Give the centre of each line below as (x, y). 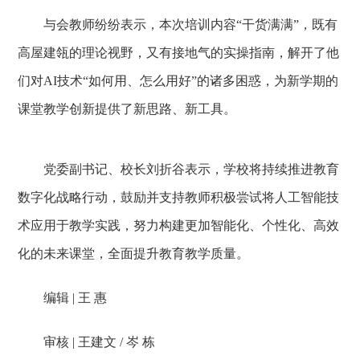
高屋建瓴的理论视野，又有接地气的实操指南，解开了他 (179, 53)
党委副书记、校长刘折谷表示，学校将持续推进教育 (179, 169)
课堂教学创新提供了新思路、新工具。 (127, 109)
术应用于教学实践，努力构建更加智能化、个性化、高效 (179, 225)
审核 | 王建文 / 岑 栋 (87, 342)
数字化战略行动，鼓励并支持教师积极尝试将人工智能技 (179, 197)
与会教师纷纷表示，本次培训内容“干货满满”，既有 (178, 25)
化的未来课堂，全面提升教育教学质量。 (134, 254)
